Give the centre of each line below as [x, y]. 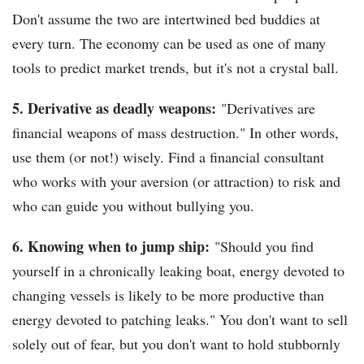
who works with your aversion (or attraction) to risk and [176, 182]
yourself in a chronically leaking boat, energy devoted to [178, 271]
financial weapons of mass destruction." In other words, [175, 133]
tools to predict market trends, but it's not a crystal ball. [175, 68]
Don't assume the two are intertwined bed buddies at [166, 19]
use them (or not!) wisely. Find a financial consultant [168, 157]
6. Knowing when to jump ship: [113, 247]
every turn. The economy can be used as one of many [169, 43]
